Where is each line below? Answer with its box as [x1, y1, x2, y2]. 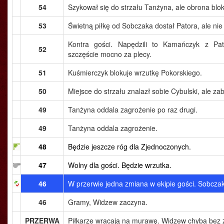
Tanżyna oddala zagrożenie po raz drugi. [68, 104, 197, 114]
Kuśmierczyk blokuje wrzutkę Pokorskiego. [68, 67, 202, 77]
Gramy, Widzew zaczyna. [68, 197, 147, 207]
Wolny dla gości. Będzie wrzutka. [68, 160, 171, 170]
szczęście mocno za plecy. [68, 49, 151, 59]
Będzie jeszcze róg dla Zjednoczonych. [68, 141, 191, 151]
